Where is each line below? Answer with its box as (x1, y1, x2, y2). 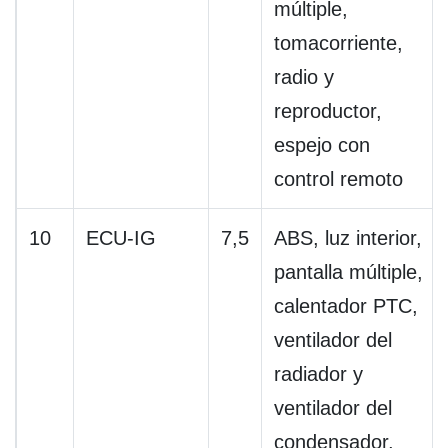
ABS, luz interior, (274, 227, 422, 250)
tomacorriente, (274, 32, 403, 55)
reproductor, (274, 100, 382, 123)
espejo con (274, 134, 370, 157)
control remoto (274, 168, 403, 191)
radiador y (274, 363, 363, 386)
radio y (274, 66, 334, 89)
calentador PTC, (274, 295, 418, 318)
